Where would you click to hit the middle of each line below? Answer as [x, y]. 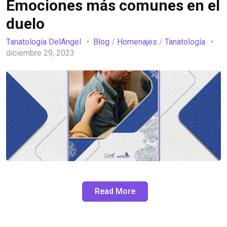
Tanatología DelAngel [44, 42]
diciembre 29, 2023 [41, 53]
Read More [115, 191]
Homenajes [137, 42]
